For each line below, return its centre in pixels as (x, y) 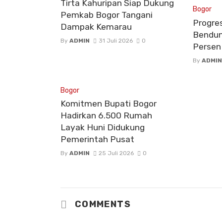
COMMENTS (102, 204)
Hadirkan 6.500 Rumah (106, 116)
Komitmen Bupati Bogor (109, 104)
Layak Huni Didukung (103, 128)
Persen (207, 46)
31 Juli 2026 (115, 40)
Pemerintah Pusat (97, 139)
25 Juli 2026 (116, 153)
